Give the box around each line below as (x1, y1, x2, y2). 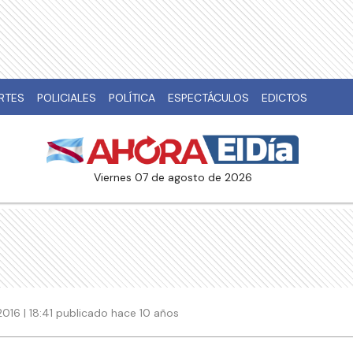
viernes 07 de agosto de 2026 (100, 170, 252, 185)
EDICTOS (262, 91, 307, 105)
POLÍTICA (109, 91, 155, 105)
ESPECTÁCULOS (168, 91, 249, 105)
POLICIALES (37, 91, 96, 105)
